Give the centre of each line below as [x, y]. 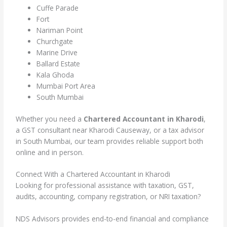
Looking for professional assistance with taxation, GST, [105, 185]
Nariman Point [60, 30]
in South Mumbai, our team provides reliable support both [110, 141]
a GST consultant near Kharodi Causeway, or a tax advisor [110, 130]
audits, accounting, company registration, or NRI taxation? [108, 197]
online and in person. [50, 152]
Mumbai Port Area [66, 86]
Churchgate [55, 41]
